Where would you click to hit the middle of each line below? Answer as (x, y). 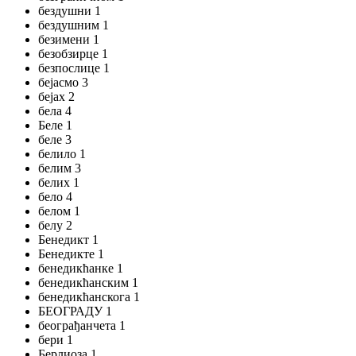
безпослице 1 (74, 68)
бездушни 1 (70, 11)
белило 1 (62, 154)
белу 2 (55, 225)
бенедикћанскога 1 (89, 297)
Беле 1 (55, 125)
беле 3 (55, 139)
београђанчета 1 (82, 325)
